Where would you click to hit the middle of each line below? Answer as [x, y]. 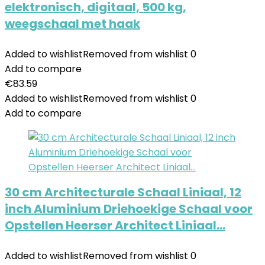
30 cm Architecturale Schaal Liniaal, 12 [123, 192]
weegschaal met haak [72, 24]
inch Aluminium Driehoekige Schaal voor [129, 209]
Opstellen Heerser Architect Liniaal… [115, 225]
